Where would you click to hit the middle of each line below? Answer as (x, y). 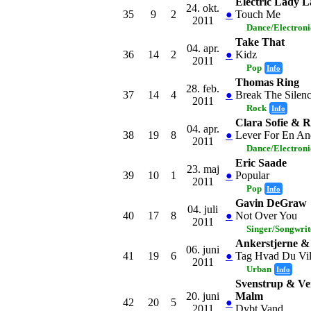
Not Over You (266, 215)
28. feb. (203, 88)
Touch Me (258, 14)
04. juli (203, 209)
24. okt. (203, 8)
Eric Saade (261, 162)
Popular (252, 175)
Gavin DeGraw (271, 203)
